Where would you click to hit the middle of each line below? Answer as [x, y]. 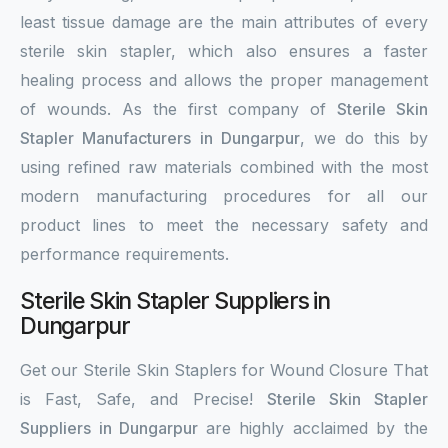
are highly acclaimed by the [317, 428]
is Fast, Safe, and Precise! [143, 399]
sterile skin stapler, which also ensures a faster [224, 51]
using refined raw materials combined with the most [224, 167]
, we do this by [364, 138]
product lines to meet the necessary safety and [224, 225]
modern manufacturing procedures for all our [224, 196]
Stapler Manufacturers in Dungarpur [160, 138]
